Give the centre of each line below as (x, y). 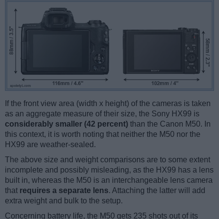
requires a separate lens (64, 191)
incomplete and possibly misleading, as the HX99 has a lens (109, 170)
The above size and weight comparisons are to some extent (108, 160)
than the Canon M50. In (169, 124)
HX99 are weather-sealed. (50, 145)
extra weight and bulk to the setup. (64, 201)
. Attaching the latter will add (157, 191)
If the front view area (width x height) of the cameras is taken (108, 104)
